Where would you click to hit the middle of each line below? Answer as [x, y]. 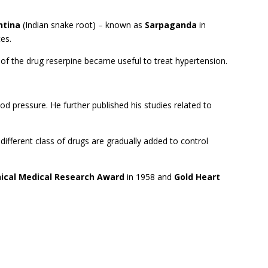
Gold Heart [197, 176]
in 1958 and [150, 176]
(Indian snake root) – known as [83, 25]
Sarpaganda [171, 25]
